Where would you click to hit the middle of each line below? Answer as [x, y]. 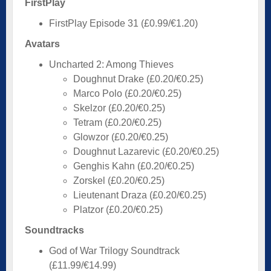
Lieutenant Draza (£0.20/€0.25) [140, 195]
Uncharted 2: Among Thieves [111, 64]
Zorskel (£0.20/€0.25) [119, 180]
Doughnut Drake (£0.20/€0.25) [138, 79]
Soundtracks [54, 230]
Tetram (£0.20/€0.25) [117, 122]
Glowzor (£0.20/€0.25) [121, 137]
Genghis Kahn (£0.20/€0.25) [134, 166]
